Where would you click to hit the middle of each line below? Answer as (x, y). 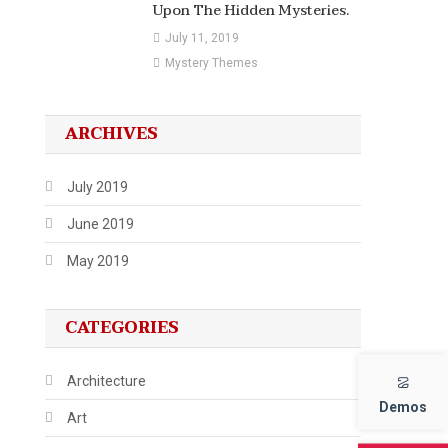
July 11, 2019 (201, 37)
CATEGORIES (122, 327)
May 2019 (98, 260)
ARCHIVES (112, 133)
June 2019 (101, 223)
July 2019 (98, 186)
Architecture (107, 380)
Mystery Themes (211, 62)
